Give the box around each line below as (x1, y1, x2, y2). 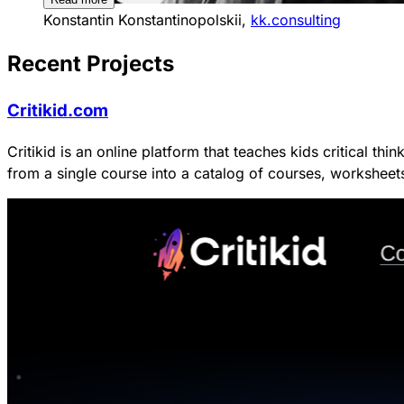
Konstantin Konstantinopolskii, (43, 10, 251, 29)
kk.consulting (251, 10, 341, 29)
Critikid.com (7, 100, 108, 122)
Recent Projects (7, 50, 174, 78)
